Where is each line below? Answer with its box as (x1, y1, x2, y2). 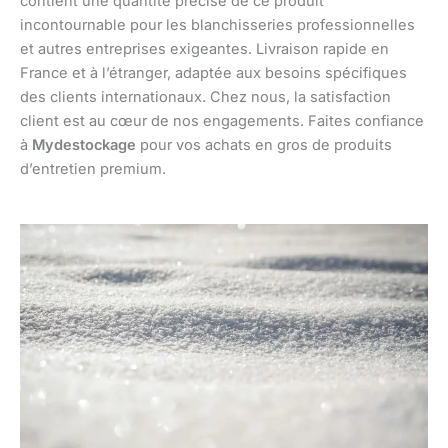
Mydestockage (32, 135, 136, 154)
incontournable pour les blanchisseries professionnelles (20, 15, 415, 34)
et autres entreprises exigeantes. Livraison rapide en (20, 39, 389, 58)
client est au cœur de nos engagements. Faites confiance (20, 111, 424, 130)
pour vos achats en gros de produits (136, 135, 392, 154)
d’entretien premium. (20, 159, 166, 178)
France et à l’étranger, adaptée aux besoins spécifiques (20, 63, 407, 82)
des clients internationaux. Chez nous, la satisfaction (20, 87, 391, 106)
